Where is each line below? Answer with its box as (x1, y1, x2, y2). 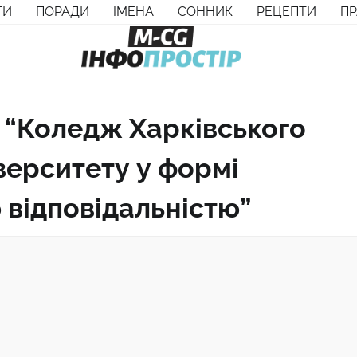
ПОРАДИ (36, 4, 89, 19)
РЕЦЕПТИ (257, 4, 316, 19)
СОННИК (178, 4, 233, 19)
